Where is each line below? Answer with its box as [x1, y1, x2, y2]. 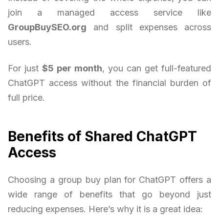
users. [8, 37, 32, 47]
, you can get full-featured [102, 63, 211, 74]
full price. [8, 92, 45, 103]
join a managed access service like [8, 7, 211, 18]
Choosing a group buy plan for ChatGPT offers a [8, 175, 211, 185]
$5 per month [42, 63, 102, 74]
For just [8, 63, 42, 74]
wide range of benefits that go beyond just [8, 189, 211, 200]
